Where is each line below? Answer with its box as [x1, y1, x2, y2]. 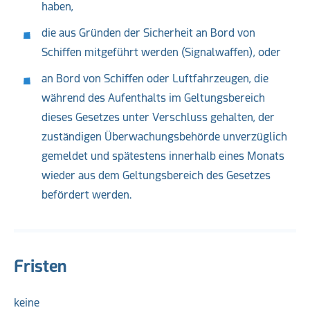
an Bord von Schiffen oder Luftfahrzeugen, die [42, 72, 268, 85]
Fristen [14, 256, 66, 276]
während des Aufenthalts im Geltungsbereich [42, 91, 265, 104]
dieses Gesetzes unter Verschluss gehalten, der [42, 111, 275, 124]
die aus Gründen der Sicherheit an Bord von [42, 26, 255, 39]
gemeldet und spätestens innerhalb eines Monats [42, 149, 284, 163]
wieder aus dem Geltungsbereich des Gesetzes [42, 169, 271, 182]
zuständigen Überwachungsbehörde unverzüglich [42, 130, 287, 143]
